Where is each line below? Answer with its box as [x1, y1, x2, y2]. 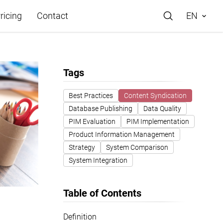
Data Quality [143, 105, 181, 112]
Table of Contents [63, 187, 141, 199]
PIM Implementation [126, 117, 189, 125]
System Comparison [106, 143, 168, 151]
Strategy [69, 143, 95, 151]
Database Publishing [69, 105, 132, 112]
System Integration [69, 156, 127, 164]
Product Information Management [69, 130, 175, 138]
